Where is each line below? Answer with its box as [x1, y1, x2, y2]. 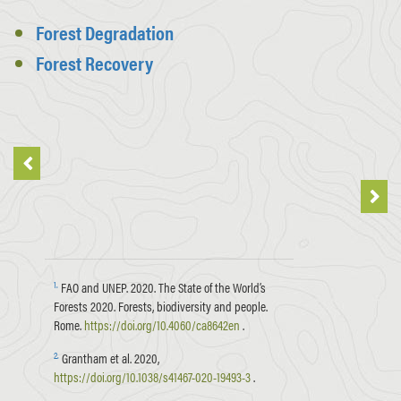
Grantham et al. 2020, [58, 348, 159, 368]
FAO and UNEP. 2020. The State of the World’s [57, 277, 266, 297]
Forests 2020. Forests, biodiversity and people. [53, 296, 268, 316]
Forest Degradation [36, 17, 174, 46]
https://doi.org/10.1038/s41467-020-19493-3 [53, 367, 251, 387]
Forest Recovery [36, 47, 153, 76]
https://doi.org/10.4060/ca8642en [83, 315, 240, 335]
